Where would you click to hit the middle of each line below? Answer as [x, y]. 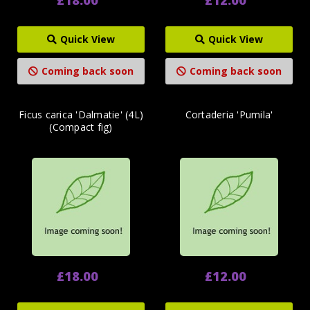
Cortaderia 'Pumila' [229, 114]
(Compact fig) [81, 127]
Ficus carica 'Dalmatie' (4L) [81, 114]
